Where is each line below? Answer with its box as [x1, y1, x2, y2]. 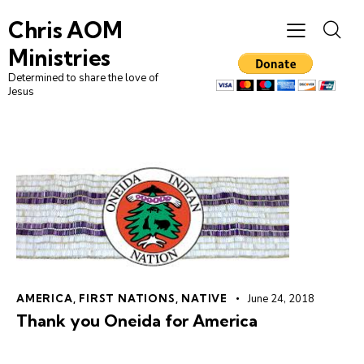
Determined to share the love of [8, 71, 158, 86]
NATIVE [181, 292, 228, 305]
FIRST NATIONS [79, 292, 175, 305]
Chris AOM [8, 16, 123, 45]
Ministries [8, 44, 110, 72]
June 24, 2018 [247, 292, 314, 307]
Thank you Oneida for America [16, 310, 258, 331]
